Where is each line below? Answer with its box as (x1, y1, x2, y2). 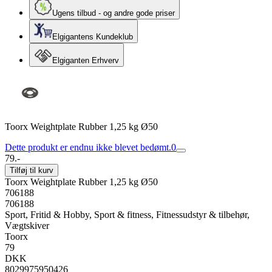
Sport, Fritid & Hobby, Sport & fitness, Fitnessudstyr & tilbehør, (5, 209, 250, 220)
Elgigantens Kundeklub (52, 32, 133, 41)
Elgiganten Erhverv (52, 56, 119, 65)
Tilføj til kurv (10, 166, 53, 175)
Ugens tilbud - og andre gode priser (52, 8, 175, 18)
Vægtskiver (5, 220, 49, 231)
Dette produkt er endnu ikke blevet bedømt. (5, 142, 171, 152)
